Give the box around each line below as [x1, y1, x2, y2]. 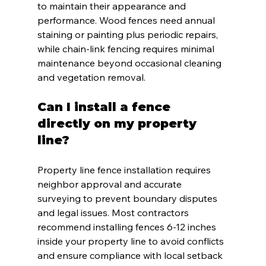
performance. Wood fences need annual [37, 14, 217, 27]
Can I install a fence [37, 100, 174, 115]
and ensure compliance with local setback [37, 249, 225, 262]
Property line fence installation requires [37, 164, 213, 176]
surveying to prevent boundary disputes [37, 192, 220, 205]
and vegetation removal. [37, 71, 145, 84]
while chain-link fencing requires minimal [37, 43, 217, 55]
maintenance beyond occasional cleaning [37, 57, 224, 69]
